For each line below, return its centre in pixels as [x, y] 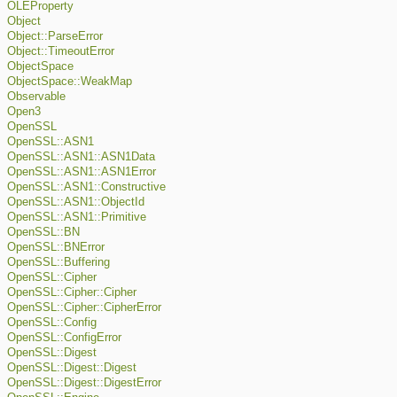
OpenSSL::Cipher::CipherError [84, 308]
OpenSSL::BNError [56, 248]
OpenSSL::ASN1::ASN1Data [81, 157]
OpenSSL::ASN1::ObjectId [76, 202]
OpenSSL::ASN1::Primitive [77, 218]
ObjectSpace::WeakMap [70, 82]
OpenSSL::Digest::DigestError [84, 383]
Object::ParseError [55, 37]
